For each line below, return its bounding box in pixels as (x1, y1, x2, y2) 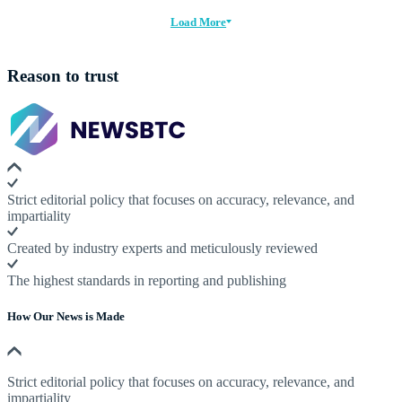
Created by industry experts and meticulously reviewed (7, 240, 318, 257)
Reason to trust (7, 66, 118, 85)
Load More (170, 14, 227, 29)
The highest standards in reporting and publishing (7, 273, 286, 289)
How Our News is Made (7, 309, 125, 323)
